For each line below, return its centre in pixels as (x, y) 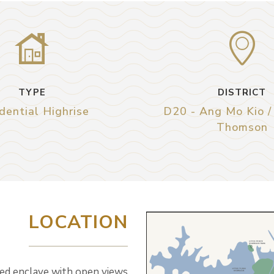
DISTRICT (242, 92)
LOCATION (78, 222)
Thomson (242, 127)
